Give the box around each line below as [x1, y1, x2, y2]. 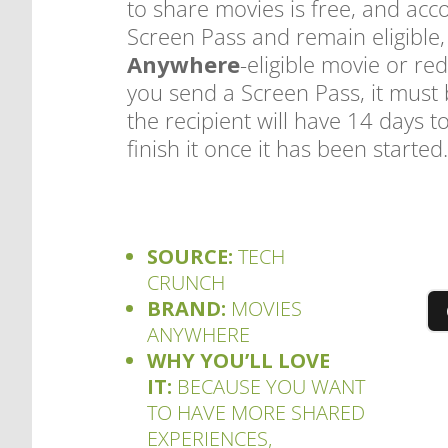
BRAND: [147, 294, 227, 322]
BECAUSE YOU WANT [172, 372, 366, 400]
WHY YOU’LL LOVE [147, 346, 331, 374]
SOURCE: [147, 242, 234, 270]
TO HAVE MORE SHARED [147, 398, 366, 426]
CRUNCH [147, 268, 226, 296]
